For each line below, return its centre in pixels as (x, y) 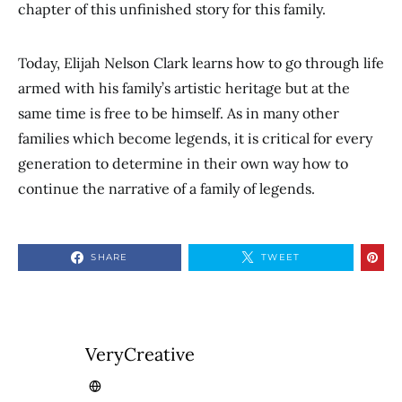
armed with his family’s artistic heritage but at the (184, 88)
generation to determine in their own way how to (183, 164)
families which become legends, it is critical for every (195, 139)
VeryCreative (140, 354)
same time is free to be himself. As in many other (179, 114)
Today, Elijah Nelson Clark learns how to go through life (201, 63)
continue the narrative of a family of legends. (166, 189)
